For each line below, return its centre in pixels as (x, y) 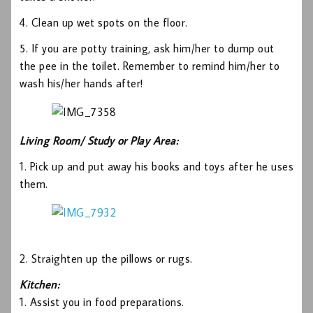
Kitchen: (39, 285)
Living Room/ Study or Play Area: (99, 141)
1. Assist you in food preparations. (102, 302)
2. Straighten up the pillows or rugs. (106, 259)
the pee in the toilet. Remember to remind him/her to (150, 66)
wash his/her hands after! (81, 83)
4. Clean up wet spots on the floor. (104, 23)
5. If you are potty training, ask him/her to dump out (147, 49)
